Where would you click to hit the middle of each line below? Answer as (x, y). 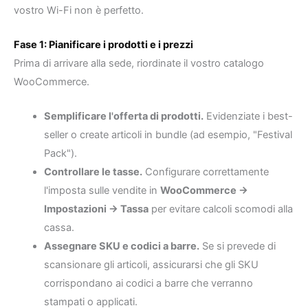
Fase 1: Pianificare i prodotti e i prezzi (103, 44)
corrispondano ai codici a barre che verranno (148, 284)
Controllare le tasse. (93, 172)
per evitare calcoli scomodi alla (220, 209)
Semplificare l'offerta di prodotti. (123, 117)
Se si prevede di (237, 246)
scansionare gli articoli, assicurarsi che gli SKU (151, 265)
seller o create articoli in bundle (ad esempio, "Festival (168, 135)
